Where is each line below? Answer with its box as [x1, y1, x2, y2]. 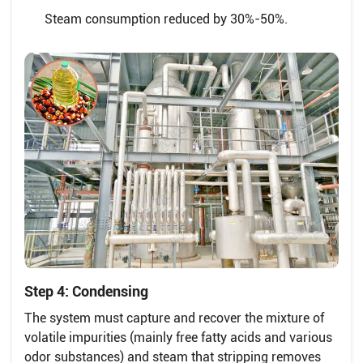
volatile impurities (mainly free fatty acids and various [24, 329, 332, 345]
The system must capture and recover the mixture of [24, 310, 324, 326]
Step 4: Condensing [24, 282, 148, 300]
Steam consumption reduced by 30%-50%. [45, 11, 288, 27]
